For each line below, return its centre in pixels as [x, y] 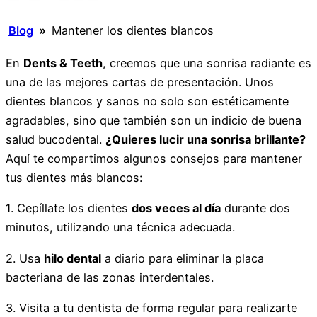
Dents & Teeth [63, 63]
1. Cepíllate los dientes [69, 208]
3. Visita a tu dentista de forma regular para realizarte [151, 307]
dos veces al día [176, 208]
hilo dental [73, 258]
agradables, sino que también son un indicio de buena [154, 121]
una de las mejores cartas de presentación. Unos [140, 82]
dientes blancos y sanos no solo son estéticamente [147, 102]
